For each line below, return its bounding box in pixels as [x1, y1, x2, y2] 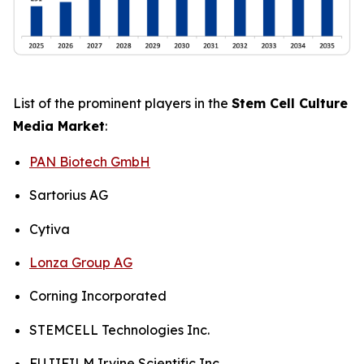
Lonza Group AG [29, 253, 132, 271]
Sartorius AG [29, 187, 108, 204]
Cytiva [29, 220, 70, 237]
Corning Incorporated [29, 288, 167, 305]
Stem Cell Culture [232, 94, 348, 111]
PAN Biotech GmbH [29, 153, 150, 170]
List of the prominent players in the [13, 94, 232, 111]
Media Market [13, 117, 105, 134]
